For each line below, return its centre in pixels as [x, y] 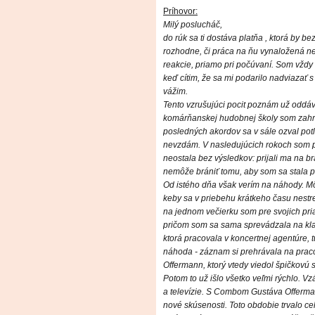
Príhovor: [180, 12]
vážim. [175, 92]
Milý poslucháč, [193, 25]
